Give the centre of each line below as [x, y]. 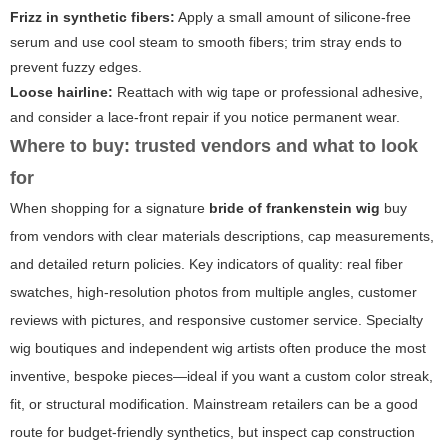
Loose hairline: [61, 91]
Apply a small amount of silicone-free [293, 16]
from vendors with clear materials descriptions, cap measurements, [222, 235]
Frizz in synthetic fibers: [92, 16]
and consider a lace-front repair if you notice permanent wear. [205, 116]
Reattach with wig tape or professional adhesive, [268, 91]
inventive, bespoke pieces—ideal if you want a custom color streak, [221, 375]
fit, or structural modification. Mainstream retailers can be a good [214, 403]
